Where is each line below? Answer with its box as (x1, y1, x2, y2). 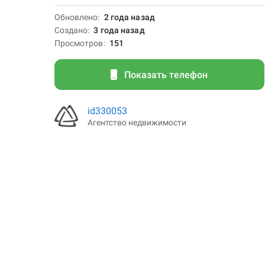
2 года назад (104, 12, 155, 22)
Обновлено (54, 12, 98, 22)
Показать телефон (124, 69, 208, 80)
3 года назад (93, 25, 145, 35)
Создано (54, 25, 88, 35)
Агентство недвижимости (87, 117, 186, 127)
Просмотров (54, 38, 104, 48)
